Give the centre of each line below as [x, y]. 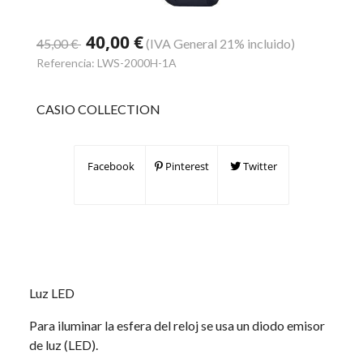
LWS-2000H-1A [137, 63]
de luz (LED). [63, 345]
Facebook [110, 166]
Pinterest [186, 166]
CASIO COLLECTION [98, 109]
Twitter [258, 166]
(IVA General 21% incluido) [220, 43]
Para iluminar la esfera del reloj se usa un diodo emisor [177, 325]
